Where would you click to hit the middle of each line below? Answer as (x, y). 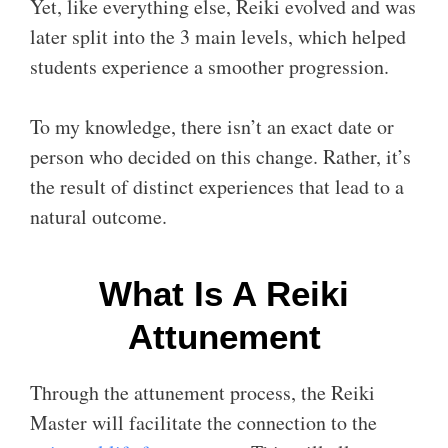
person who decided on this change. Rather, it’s (220, 156)
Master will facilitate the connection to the (203, 422)
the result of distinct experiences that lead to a (217, 186)
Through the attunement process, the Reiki (202, 392)
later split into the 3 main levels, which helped (218, 36)
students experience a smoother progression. (209, 66)
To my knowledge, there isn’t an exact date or (212, 126)
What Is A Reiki (224, 293)
